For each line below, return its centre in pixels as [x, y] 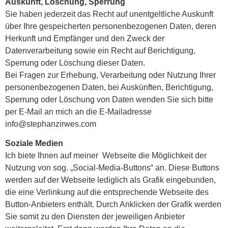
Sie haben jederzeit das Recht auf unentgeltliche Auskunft [109, 14]
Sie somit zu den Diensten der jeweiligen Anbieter [95, 217]
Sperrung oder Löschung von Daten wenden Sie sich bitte [109, 99]
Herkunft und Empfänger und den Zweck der [85, 38]
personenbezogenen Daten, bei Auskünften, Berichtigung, [109, 87]
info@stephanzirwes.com [52, 124]
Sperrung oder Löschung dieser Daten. [75, 63]
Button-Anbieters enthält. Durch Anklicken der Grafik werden [113, 205]
